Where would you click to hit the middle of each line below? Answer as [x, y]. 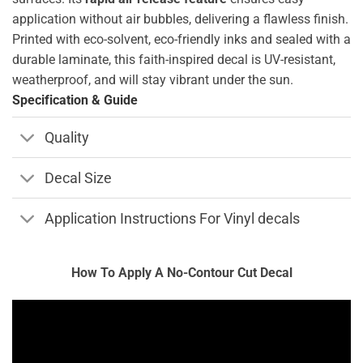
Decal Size [79, 178]
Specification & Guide [75, 100]
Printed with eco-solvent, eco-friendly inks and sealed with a [181, 40]
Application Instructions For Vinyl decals [173, 218]
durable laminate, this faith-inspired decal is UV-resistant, [174, 60]
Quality [67, 137]
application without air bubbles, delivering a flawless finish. [180, 19]
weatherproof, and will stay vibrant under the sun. [153, 80]
